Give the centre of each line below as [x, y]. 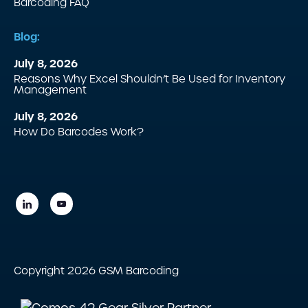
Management [50, 90]
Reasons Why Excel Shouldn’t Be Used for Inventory [150, 79]
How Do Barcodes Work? [79, 132]
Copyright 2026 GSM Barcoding [96, 271]
